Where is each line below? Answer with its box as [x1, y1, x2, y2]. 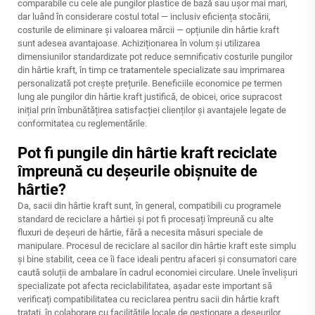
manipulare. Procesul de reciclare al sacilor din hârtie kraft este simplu [18, 240, 296, 251]
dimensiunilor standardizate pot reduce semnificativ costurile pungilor [18, 51, 292, 62]
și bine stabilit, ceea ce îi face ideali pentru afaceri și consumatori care [18, 254, 297, 264]
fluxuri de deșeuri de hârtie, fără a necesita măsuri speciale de [18, 227, 263, 238]
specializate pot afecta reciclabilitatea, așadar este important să [18, 281, 272, 291]
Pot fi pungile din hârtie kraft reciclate [18, 144, 277, 162]
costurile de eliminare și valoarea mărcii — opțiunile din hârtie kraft [18, 25, 279, 35]
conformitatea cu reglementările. [18, 118, 147, 129]
